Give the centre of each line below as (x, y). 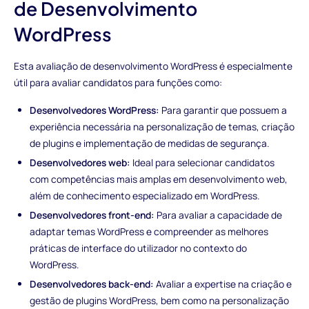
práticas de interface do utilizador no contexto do (139, 248)
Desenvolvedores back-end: (92, 283)
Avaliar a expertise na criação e (223, 283)
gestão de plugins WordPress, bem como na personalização (160, 300)
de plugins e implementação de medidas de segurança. (150, 143)
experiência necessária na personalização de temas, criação (162, 126)
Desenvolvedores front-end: (92, 215)
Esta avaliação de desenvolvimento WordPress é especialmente (153, 66)
